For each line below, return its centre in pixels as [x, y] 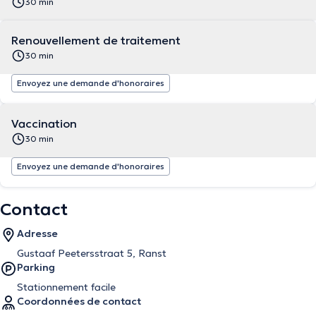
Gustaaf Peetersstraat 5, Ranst [92, 253]
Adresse [37, 233]
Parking [36, 267]
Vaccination [44, 123]
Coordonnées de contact [79, 301]
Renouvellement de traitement [96, 40]
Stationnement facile [66, 287]
